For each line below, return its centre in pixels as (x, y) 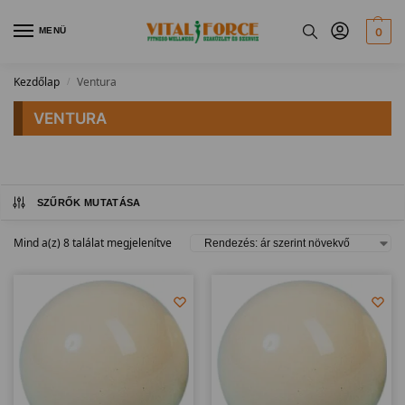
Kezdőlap (37, 82)
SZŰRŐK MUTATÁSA (89, 202)
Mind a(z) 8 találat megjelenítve (93, 243)
